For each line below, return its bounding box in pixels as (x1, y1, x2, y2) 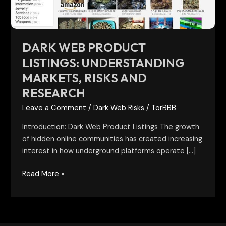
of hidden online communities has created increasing (22, 134, 203, 144)
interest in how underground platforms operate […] (22, 146, 196, 156)
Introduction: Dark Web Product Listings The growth (22, 122, 200, 132)
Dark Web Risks (93, 103, 145, 114)
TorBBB (151, 103, 177, 114)
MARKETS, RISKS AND (22, 70, 147, 86)
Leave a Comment (22, 103, 87, 114)
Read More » (22, 169, 65, 179)
